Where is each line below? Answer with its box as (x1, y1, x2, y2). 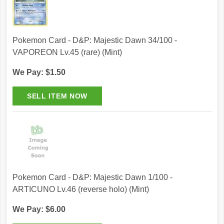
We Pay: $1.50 (12, 68, 65, 77)
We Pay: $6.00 (12, 205, 65, 214)
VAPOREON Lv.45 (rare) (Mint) (12, 48, 122, 57)
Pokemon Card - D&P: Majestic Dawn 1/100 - (12, 173, 172, 182)
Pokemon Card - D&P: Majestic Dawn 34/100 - (12, 36, 177, 45)
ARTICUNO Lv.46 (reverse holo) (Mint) (12, 185, 149, 194)
